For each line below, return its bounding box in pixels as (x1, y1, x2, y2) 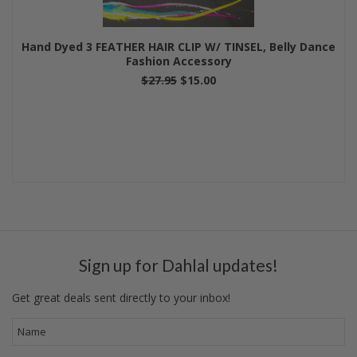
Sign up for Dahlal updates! (79, 254, 278, 275)
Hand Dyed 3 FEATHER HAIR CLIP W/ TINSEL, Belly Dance (22, 39, 335, 54)
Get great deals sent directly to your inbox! (12, 290, 230, 305)
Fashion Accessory (125, 53, 232, 69)
